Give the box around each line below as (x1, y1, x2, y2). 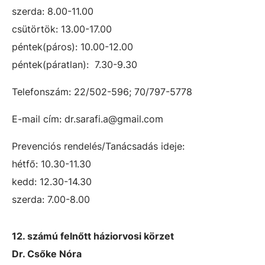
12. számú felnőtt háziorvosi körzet (12, 230, 174, 242)
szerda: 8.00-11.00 (12, 5, 93, 17)
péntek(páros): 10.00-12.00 (12, 41, 133, 53)
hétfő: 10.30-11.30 (12, 158, 91, 170)
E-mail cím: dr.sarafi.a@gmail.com (12, 113, 163, 125)
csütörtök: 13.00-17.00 (12, 23, 112, 35)
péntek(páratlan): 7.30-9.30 (12, 59, 137, 70)
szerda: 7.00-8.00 (12, 193, 90, 205)
